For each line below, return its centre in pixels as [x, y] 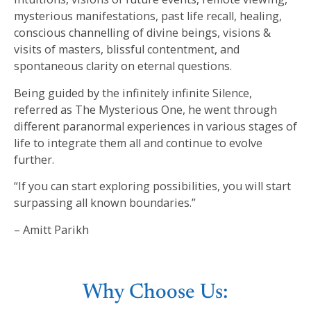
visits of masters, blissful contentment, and [127, 50]
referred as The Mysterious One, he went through [145, 109]
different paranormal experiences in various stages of [155, 126]
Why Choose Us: [155, 293]
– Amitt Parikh [51, 229]
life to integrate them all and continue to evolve [138, 143]
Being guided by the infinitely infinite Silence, [133, 93]
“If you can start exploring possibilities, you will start [152, 186]
